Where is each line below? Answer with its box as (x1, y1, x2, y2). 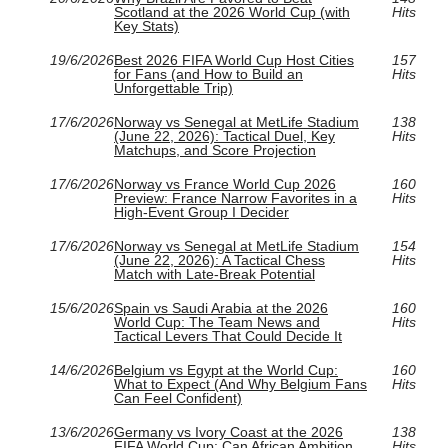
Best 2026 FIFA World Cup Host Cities (114, 52, 354, 69)
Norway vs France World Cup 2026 (114, 176, 336, 193)
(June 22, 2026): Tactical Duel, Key (114, 128, 335, 145)
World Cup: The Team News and (114, 314, 320, 331)
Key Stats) (114, 18, 179, 35)
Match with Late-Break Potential (114, 266, 315, 283)
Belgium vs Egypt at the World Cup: (114, 362, 338, 379)
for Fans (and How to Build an (114, 66, 303, 83)
